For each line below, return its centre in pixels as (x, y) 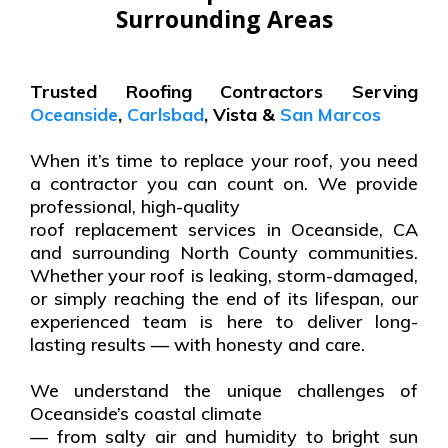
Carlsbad (165, 115)
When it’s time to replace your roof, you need (224, 161)
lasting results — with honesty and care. (197, 345)
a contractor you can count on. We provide (224, 184)
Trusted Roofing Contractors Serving (224, 92)
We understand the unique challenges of (224, 391)
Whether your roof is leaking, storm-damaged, (224, 276)
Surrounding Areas (224, 19)
